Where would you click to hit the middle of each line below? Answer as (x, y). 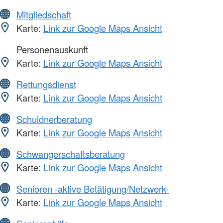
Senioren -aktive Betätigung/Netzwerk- (93, 189)
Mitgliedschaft (44, 15)
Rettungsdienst (46, 84)
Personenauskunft (51, 50)
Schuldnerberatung (54, 119)
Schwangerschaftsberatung (71, 154)
